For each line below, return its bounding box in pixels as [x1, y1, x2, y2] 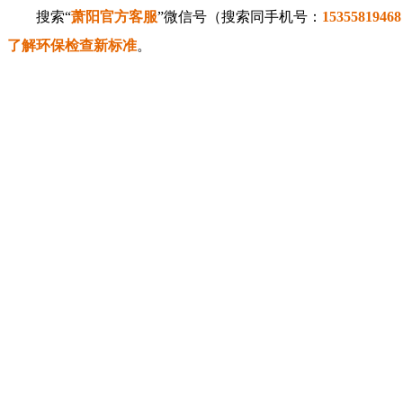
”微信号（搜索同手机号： [157, 9, 322, 25]
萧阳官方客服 [71, 9, 157, 25]
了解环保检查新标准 [7, 38, 137, 54]
